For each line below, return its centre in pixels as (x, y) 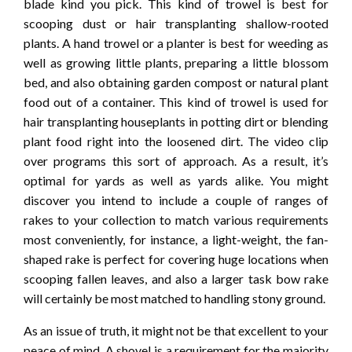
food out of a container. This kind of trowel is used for (176, 101)
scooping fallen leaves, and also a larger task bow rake (176, 278)
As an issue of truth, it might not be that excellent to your (176, 330)
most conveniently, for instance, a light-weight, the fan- (176, 239)
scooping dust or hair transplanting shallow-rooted (176, 23)
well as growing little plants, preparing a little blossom (176, 62)
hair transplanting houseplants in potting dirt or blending (176, 121)
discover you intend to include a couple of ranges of (176, 200)
